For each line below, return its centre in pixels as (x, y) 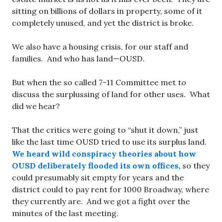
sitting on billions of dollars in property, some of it (107, 11)
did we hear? (37, 106)
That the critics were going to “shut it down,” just (105, 130)
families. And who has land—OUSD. (78, 58)
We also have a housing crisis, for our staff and (100, 47)
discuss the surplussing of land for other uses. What (111, 94)
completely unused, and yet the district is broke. (103, 23)
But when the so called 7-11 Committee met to (99, 82)
